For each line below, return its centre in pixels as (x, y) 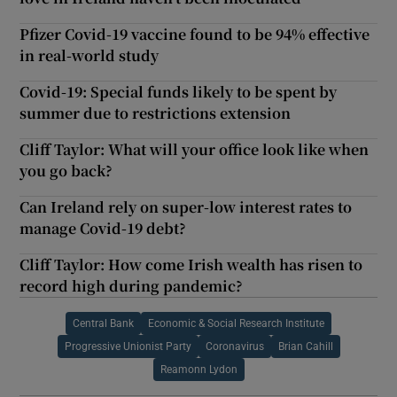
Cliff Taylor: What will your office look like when (195, 150)
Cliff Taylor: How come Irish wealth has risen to (191, 265)
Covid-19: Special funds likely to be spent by (179, 92)
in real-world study (90, 56)
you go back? (66, 171)
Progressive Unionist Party (128, 347)
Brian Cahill (305, 347)
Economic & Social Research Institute (236, 324)
